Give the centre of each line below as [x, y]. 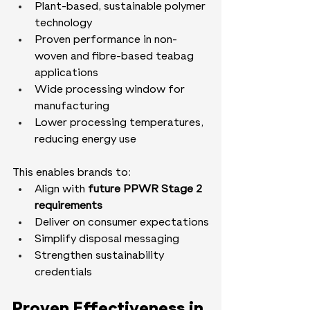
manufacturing [72, 107]
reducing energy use [85, 140]
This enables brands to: [72, 173]
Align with [61, 190]
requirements [69, 207]
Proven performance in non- [106, 40]
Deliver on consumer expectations [122, 223]
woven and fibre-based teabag [116, 57]
